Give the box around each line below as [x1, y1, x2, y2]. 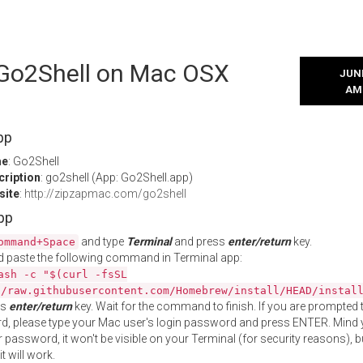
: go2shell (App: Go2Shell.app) [41, 171, 193, 184]
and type [79, 235, 126, 248]
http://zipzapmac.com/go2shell [24, 187, 186, 200]
